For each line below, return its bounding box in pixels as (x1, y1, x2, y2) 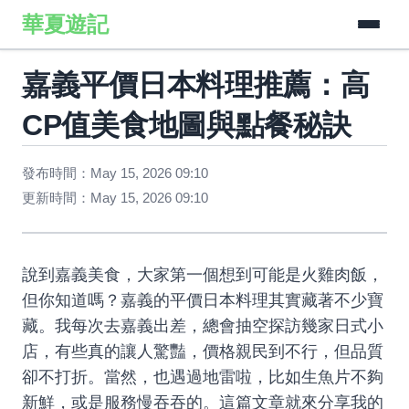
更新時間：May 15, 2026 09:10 (22, 190, 208, 205)
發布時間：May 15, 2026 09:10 (22, 165, 208, 181)
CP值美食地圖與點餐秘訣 (22, 109, 351, 142)
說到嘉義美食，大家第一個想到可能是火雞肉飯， (22, 266, 383, 284)
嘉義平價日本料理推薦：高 (22, 68, 370, 101)
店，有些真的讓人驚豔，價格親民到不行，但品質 (22, 342, 383, 361)
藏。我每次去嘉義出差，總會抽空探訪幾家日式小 (22, 317, 383, 335)
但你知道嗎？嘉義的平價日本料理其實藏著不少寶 (22, 291, 383, 309)
